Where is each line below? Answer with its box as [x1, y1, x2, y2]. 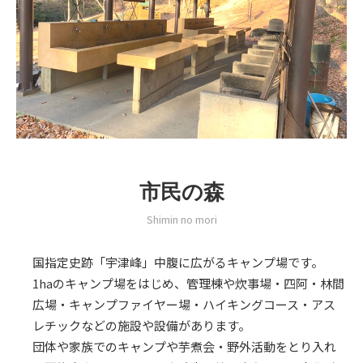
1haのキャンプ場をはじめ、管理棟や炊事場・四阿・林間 [32, 274, 344, 292]
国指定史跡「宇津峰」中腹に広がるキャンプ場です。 [32, 253, 323, 271]
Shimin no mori [146, 211, 217, 227]
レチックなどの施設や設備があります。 [32, 316, 250, 334]
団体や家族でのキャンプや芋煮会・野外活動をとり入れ [32, 337, 336, 355]
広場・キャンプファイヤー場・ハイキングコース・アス [32, 295, 335, 313]
